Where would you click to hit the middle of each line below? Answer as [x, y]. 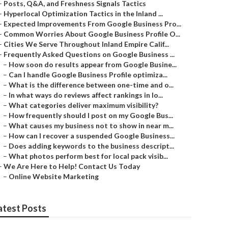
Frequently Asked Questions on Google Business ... [89, 54]
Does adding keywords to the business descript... [91, 146]
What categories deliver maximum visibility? [83, 105]
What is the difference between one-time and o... [91, 85]
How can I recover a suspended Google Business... [92, 136]
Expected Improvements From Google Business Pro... [92, 24]
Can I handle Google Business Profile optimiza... [88, 75]
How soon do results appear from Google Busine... [93, 64]
